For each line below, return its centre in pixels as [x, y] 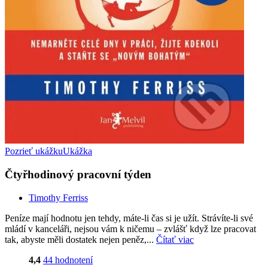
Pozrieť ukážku [34, 151]
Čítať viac [175, 239]
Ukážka [77, 151]
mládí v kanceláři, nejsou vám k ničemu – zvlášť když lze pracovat [130, 229]
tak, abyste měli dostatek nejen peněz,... [80, 239]
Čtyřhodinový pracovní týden [78, 175]
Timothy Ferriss [58, 197]
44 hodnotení [68, 260]
